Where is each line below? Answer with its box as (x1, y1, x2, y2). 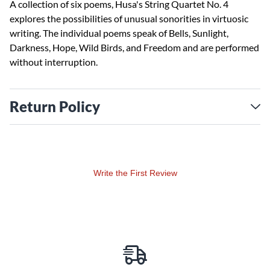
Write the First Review (93, 168, 177, 178)
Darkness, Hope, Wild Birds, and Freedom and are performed (10, 42, 259, 53)
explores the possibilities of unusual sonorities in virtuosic (10, 13, 248, 24)
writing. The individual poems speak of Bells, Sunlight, (10, 27, 228, 39)
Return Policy (10, 98, 100, 115)
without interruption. (10, 56, 98, 67)
